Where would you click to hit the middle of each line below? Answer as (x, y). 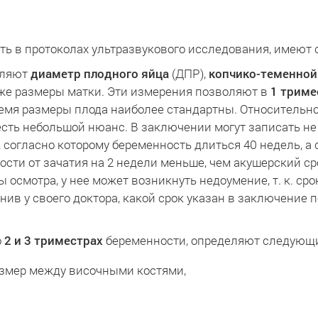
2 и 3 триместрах (54, 240)
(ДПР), (189, 73)
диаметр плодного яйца (100, 73)
